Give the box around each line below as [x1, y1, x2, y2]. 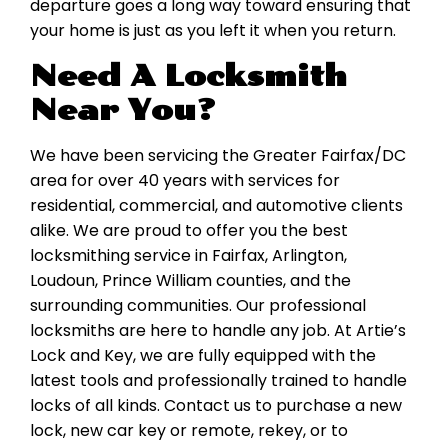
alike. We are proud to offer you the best [30, 219, 348, 243]
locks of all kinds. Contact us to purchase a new [30, 394, 402, 418]
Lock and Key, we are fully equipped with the [30, 344, 376, 368]
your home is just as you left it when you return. [30, 19, 396, 43]
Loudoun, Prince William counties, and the [30, 269, 351, 293]
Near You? [30, 93, 214, 128]
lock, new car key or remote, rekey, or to [30, 419, 348, 443]
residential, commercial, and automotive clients [30, 194, 403, 218]
